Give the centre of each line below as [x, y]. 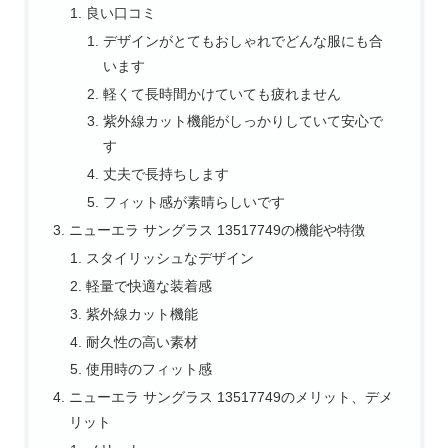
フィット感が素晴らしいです [194, 202]
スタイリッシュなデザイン [170, 257]
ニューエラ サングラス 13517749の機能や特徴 [216, 230]
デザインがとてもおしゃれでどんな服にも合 [243, 40]
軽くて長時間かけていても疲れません [222, 93]
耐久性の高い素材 [142, 341]
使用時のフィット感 [149, 369]
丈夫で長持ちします [166, 174]
